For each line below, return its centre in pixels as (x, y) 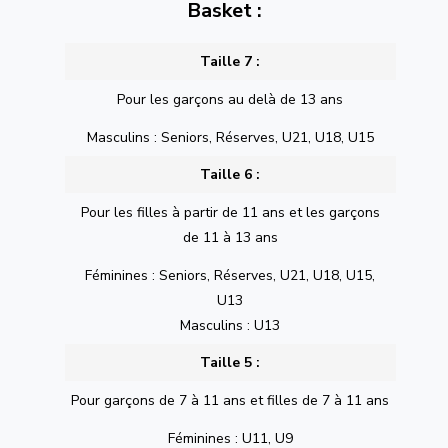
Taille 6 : (230, 175)
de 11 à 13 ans (230, 237)
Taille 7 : (230, 62)
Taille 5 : (230, 363)
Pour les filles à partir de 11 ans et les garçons (230, 212)
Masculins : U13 (230, 325)
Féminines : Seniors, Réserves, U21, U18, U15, (230, 275)
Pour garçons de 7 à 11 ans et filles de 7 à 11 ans (230, 400)
